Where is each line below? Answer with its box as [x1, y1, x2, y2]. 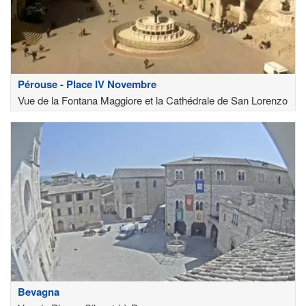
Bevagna [18, 283, 59, 299]
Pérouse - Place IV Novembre [18, 76, 156, 92]
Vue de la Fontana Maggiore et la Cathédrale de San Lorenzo [18, 92, 288, 107]
